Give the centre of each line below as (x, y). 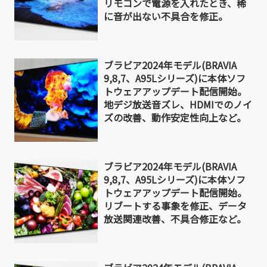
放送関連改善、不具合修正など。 (175, 218)
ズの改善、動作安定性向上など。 (175, 117)
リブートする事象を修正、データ (175, 205)
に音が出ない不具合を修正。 (166, 16)
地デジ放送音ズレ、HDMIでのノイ (178, 104)
